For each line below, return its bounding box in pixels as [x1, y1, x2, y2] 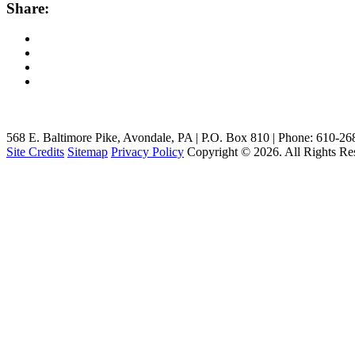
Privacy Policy [111, 144, 184, 158]
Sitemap [67, 144, 108, 158]
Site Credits [6, 144, 64, 158]
